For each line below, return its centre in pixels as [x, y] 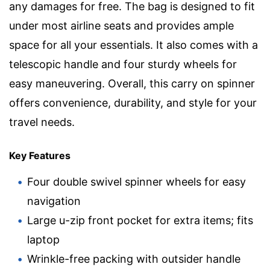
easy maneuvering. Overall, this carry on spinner [132, 83]
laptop [43, 239]
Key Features [40, 155]
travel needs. [42, 122]
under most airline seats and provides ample [121, 25]
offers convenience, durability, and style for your [133, 102]
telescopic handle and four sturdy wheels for [123, 64]
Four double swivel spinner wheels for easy [137, 181]
